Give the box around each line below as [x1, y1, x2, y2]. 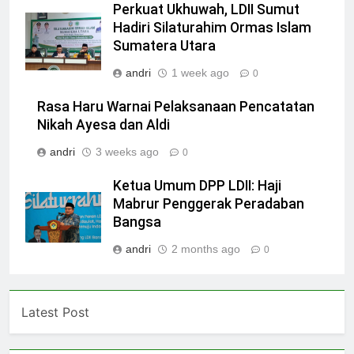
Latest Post [21, 303, 89, 320]
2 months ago [171, 242, 240, 255]
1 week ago [171, 66, 229, 79]
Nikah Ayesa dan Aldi [37, 116, 170, 133]
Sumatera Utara [113, 37, 216, 54]
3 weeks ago [96, 145, 159, 158]
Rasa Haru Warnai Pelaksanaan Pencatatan [37, 98, 314, 115]
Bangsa [113, 213, 161, 230]
